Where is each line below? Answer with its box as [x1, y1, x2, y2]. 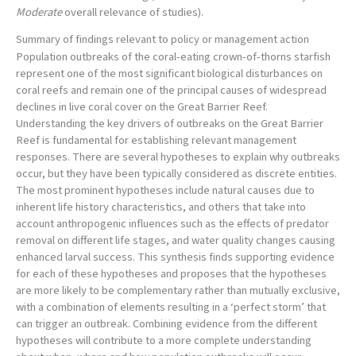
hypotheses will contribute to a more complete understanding [16, 331, 311, 349]
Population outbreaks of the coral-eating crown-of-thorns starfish [16, 48, 331, 65]
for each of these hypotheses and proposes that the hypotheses [16, 265, 327, 282]
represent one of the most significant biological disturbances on [16, 64, 323, 82]
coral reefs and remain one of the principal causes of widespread [16, 81, 327, 99]
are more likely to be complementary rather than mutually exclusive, [16, 281, 340, 299]
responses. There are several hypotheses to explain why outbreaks [16, 148, 340, 165]
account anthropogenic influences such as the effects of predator [16, 215, 329, 232]
